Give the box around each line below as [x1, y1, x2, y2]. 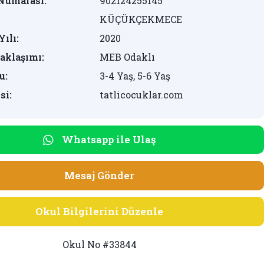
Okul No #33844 [62, 238, 137, 251]
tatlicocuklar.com [99, 88, 183, 101]
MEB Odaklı [99, 51, 155, 63]
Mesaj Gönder [64, 169, 135, 182]
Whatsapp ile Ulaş [61, 133, 156, 146]
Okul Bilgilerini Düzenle [35, 204, 164, 219]
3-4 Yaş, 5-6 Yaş [99, 70, 170, 82]
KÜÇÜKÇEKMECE [99, 13, 182, 25]
